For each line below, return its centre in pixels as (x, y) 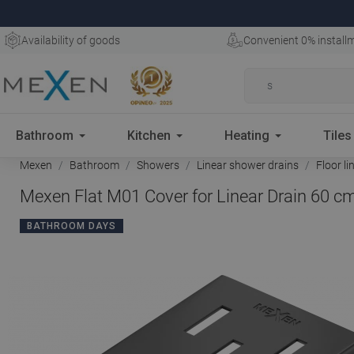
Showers (158, 165)
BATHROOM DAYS (72, 226)
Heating (247, 135)
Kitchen (149, 135)
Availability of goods (71, 40)
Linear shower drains (248, 165)
